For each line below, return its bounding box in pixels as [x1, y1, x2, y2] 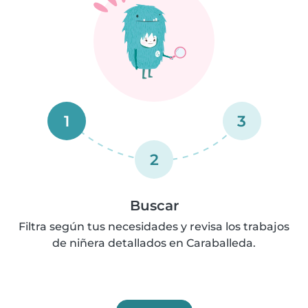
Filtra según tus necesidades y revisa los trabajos [19, 220, 289, 233]
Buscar [129, 197, 179, 214]
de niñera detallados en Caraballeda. [52, 236, 256, 250]
